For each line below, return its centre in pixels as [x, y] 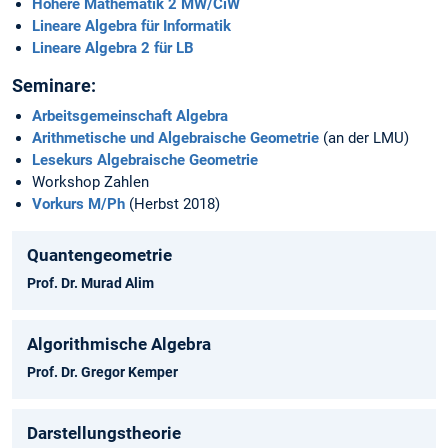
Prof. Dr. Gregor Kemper [102, 372]
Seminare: [54, 86]
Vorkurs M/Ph [78, 204]
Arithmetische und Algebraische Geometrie [175, 138]
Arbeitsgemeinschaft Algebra [130, 116]
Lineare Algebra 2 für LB [113, 48]
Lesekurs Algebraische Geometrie [145, 160]
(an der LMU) [364, 138]
